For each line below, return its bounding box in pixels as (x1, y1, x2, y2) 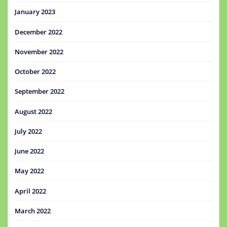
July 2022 (15, 126, 42, 136)
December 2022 (15, 27, 62, 36)
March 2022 (15, 206, 51, 215)
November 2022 (15, 47, 63, 56)
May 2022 (15, 166, 44, 176)
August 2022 (15, 106, 52, 116)
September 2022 (15, 87, 64, 96)
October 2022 (15, 67, 56, 76)
